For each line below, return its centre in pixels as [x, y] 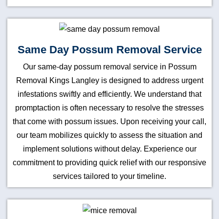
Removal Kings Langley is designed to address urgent [109, 81]
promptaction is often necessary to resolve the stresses [109, 108]
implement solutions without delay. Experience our [109, 149]
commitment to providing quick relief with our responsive [109, 163]
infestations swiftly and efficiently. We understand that [109, 94]
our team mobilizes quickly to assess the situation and [109, 135]
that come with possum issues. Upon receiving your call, [109, 122]
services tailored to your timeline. [109, 176]
